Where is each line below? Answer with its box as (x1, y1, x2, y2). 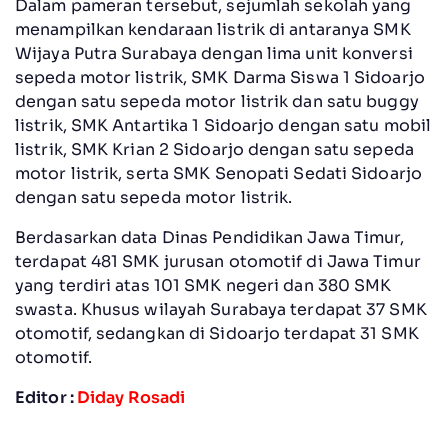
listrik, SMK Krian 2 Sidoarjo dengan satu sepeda (15, 138, 414, 160)
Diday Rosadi (76, 386, 186, 408)
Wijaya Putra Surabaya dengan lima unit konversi (15, 42, 413, 64)
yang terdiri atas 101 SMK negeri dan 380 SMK (15, 274, 392, 296)
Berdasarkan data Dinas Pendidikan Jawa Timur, (15, 226, 405, 248)
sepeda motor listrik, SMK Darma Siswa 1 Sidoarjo (15, 66, 425, 88)
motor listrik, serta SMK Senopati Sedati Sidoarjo (15, 162, 422, 184)
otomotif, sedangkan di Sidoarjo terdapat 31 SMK (15, 322, 419, 344)
